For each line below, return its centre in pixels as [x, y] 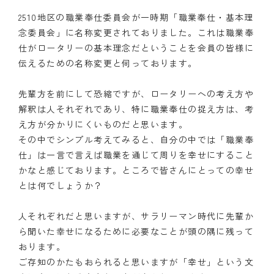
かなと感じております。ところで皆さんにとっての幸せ [136, 170]
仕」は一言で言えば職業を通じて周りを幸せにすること [136, 154]
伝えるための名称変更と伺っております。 [108, 63]
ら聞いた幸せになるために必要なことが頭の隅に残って [136, 231]
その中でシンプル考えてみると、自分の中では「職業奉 [136, 139]
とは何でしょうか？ [61, 185]
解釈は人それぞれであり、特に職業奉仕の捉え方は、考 [136, 109]
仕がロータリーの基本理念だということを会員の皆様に [136, 47]
